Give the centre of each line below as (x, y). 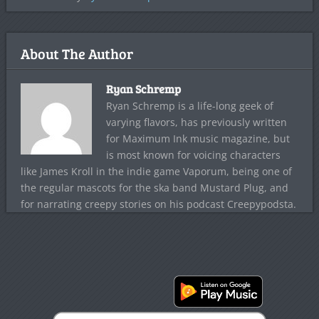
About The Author (77, 54)
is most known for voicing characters (193, 155)
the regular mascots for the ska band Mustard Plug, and (154, 188)
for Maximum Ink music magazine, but (198, 139)
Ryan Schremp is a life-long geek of (189, 106)
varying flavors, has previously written (196, 122)
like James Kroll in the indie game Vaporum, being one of (156, 172)
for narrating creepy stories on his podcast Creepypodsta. (158, 204)
